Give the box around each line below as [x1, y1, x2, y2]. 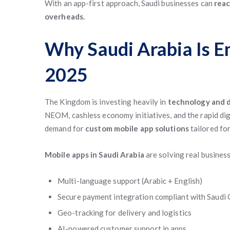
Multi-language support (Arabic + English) [57, 176, 203, 185]
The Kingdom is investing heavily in [45, 97, 168, 106]
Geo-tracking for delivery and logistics [57, 208, 191, 217]
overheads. [45, 12, 85, 21]
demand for [45, 124, 86, 133]
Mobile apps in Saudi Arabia [45, 150, 144, 159]
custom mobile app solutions [85, 124, 189, 133]
